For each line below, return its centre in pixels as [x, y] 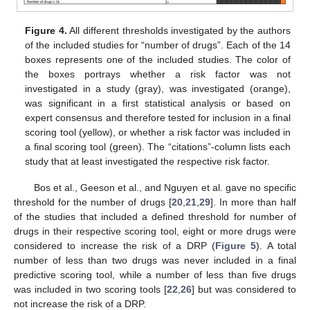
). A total [276, 246]
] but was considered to [244, 290]
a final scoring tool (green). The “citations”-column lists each [158, 147]
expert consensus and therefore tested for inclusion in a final [158, 118]
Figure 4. [46, 31]
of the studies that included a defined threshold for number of [155, 217]
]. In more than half [253, 202]
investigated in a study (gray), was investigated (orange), [158, 89]
